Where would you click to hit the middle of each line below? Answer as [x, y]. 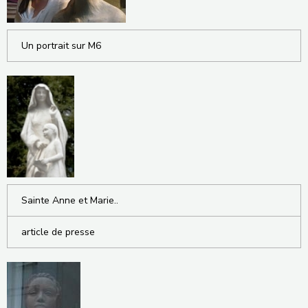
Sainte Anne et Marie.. [70, 200]
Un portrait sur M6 [61, 45]
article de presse [58, 232]
